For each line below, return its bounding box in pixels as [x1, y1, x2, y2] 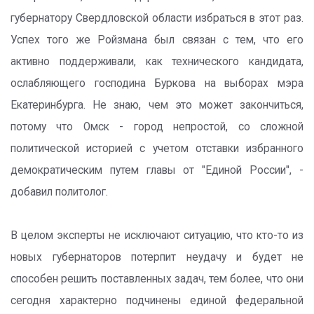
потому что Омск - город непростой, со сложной [11, 121, 303, 133]
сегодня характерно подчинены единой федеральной [11, 294, 303, 307]
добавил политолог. [11, 186, 108, 198]
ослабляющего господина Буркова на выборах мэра [11, 77, 303, 90]
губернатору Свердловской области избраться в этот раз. [11, 12, 303, 25]
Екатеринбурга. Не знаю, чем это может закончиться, [11, 99, 303, 111]
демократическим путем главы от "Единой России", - [11, 164, 303, 177]
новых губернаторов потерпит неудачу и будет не [11, 251, 303, 264]
